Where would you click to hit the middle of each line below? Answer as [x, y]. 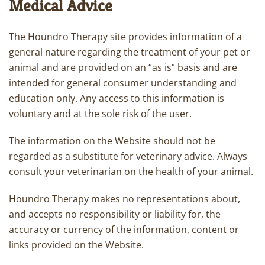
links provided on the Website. [76, 245]
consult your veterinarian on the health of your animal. [131, 172]
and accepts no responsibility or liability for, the [115, 214]
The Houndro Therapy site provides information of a [125, 37]
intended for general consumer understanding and [123, 83]
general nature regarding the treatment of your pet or [130, 52]
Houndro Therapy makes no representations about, [125, 199]
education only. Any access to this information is [117, 98]
